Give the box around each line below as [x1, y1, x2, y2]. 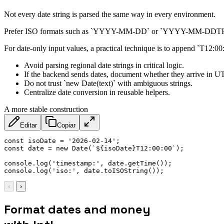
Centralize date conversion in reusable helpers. [24, 88, 170, 96]
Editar [20, 121, 37, 129]
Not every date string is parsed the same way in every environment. [4, 10, 215, 18]
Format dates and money [4, 201, 150, 217]
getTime [128, 159, 156, 167]
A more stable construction [4, 105, 88, 113]
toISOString [104, 167, 148, 174]
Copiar [57, 121, 75, 129]
